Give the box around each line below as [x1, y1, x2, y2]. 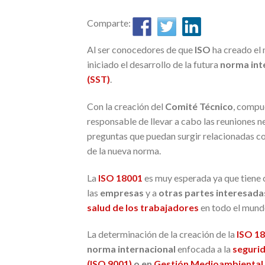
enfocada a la [176, 243, 232, 255]
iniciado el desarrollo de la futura [87, 59, 220, 70]
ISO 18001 [96, 172, 143, 183]
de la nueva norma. [87, 144, 161, 156]
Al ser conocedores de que [87, 44, 195, 55]
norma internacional [87, 243, 176, 255]
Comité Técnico [165, 100, 233, 112]
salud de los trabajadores [87, 201, 199, 213]
